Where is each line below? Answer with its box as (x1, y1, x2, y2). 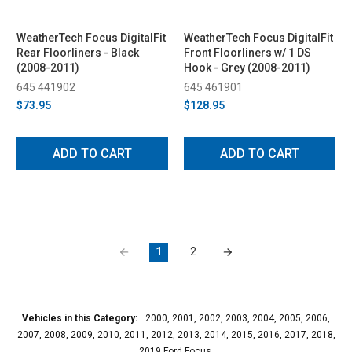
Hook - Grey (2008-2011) (184, 60, 310, 74)
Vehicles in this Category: (22, 312, 137, 324)
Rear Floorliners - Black (16, 46, 139, 59)
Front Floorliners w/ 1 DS (184, 46, 311, 59)
